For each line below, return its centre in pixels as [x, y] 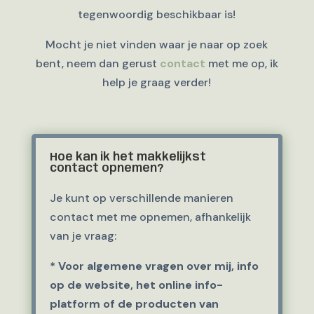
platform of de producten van [134, 304]
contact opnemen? [106, 169]
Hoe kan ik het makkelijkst [128, 157]
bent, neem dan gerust [97, 63]
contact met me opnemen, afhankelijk [150, 217]
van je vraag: [83, 236]
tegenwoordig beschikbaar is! [157, 14]
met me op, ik [241, 63]
